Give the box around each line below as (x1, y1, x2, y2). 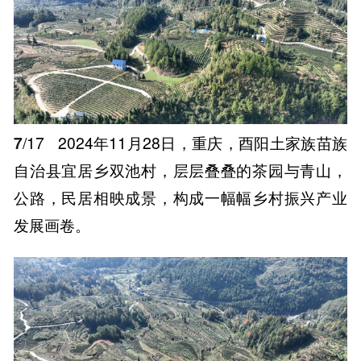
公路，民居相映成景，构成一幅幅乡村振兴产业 (14, 185, 347, 209)
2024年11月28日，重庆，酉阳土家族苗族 (53, 131, 347, 154)
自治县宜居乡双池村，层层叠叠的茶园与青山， (14, 158, 347, 181)
